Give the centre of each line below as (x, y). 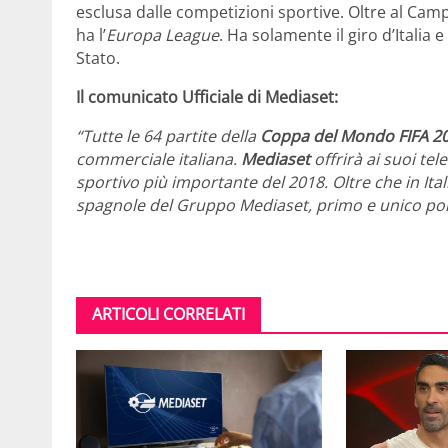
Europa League (162, 34)
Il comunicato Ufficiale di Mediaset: (207, 96)
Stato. (98, 57)
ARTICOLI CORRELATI (168, 313)
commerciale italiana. (158, 158)
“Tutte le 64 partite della (168, 135)
